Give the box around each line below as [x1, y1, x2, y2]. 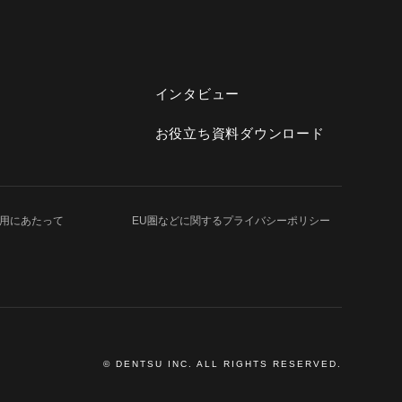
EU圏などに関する [131, 214, 223, 227]
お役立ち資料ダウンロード [154, 126, 325, 142]
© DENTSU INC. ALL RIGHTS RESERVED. [102, 358, 342, 369]
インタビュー [154, 86, 240, 102]
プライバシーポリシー [222, 214, 330, 227]
